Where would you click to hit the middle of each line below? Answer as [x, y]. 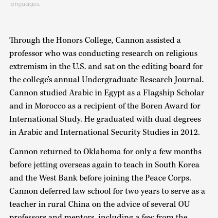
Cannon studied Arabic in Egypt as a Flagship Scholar [107, 93]
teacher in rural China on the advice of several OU [99, 205]
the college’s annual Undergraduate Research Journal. [106, 80]
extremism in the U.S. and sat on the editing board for [106, 66]
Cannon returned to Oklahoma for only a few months [105, 152]
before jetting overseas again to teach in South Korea [104, 165]
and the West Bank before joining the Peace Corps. [100, 178]
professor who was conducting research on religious [103, 53]
